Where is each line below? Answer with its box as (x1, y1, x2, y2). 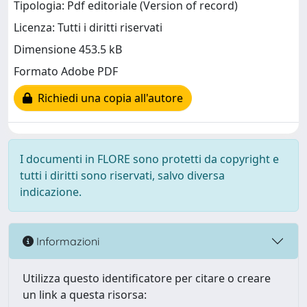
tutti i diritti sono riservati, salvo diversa (20, 168, 225, 183)
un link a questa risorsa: (23, 287, 147, 302)
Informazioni (34, 234, 99, 248)
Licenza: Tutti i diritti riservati (14, 20, 162, 36)
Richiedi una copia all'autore (32, 90, 183, 106)
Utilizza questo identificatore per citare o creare (23, 271, 271, 286)
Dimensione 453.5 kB (14, 42, 122, 58)
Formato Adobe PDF (14, 64, 118, 79)
